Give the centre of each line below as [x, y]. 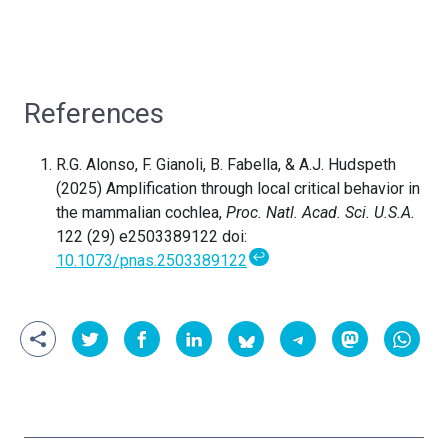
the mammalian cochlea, [141, 213]
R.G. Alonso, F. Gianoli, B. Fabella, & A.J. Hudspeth [226, 165]
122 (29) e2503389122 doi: [151, 237]
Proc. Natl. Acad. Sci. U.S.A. [320, 213]
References [94, 114]
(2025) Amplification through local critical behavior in [238, 189]
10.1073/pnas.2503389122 [151, 261]
